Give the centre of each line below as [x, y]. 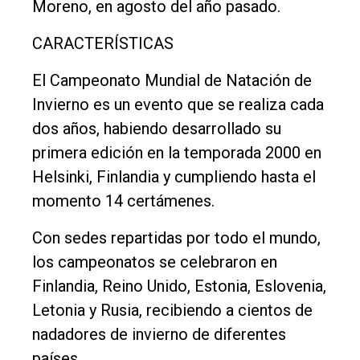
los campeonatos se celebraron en [155, 262]
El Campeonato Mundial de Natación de [172, 81]
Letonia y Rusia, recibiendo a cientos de [172, 311]
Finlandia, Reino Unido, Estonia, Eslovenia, [179, 286]
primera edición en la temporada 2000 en [177, 153]
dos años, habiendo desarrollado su [157, 129]
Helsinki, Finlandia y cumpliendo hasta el [174, 177]
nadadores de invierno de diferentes [159, 335]
